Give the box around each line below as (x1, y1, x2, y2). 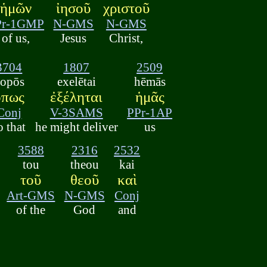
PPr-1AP (127, 105, 173, 120)
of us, (2, 31, 30, 45)
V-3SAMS (49, 105, 103, 120)
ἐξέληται (50, 89, 103, 105)
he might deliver (35, 120, 118, 134)
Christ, (109, 31, 144, 45)
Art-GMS (7, 188, 55, 202)
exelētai (57, 74, 96, 89)
